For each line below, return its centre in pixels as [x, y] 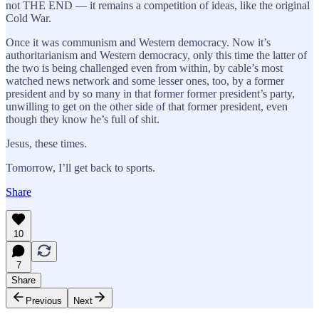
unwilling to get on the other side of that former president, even [147, 106]
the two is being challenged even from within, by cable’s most [144, 68]
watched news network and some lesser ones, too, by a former [145, 80]
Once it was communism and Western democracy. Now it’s [138, 42]
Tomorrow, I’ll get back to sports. [80, 167]
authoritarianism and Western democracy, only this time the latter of [156, 55]
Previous [44, 300]
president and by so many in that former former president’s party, [150, 93]
